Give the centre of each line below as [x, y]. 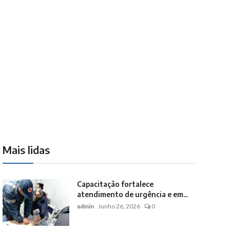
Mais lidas [26, 150]
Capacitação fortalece [115, 184]
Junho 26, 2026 [119, 206]
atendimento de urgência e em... [132, 194]
